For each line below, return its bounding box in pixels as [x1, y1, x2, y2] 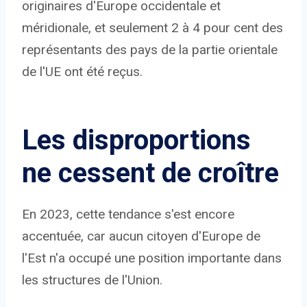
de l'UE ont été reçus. [22, 64, 143, 80]
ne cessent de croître [22, 157, 279, 190]
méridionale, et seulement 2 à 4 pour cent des [22, 20, 283, 36]
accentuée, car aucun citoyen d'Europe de [22, 228, 260, 245]
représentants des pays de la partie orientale [22, 42, 278, 58]
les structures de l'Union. [22, 272, 162, 288]
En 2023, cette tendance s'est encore [22, 206, 234, 223]
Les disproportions [22, 124, 251, 157]
